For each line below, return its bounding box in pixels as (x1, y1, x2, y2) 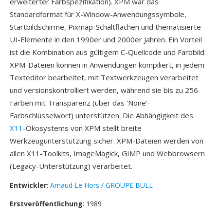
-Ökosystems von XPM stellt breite (23, 123, 142, 133)
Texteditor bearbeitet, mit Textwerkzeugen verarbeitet (10, 73, 199, 82)
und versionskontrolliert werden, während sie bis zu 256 (10, 85, 198, 95)
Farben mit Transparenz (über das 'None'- (10, 98, 150, 108)
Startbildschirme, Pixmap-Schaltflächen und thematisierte (10, 22, 201, 32)
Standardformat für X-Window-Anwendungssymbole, (10, 9, 186, 19)
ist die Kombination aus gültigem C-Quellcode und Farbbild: (10, 47, 206, 57)
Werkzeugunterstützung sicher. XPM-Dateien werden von (10, 136, 203, 145)
